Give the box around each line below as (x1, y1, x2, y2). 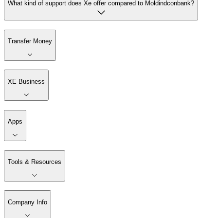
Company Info (8, 198, 47, 206)
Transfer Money (8, 37, 52, 45)
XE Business (8, 77, 45, 85)
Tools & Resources (8, 158, 61, 166)
